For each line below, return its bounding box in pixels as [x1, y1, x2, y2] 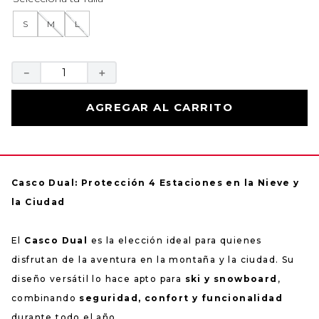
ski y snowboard [184, 273, 278, 284]
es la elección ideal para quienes [88, 234, 262, 246]
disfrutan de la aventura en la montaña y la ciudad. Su [11, 253, 295, 265]
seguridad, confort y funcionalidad [79, 292, 283, 303]
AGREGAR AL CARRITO [86, 100, 233, 114]
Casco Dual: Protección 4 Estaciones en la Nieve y [11, 177, 300, 188]
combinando [11, 292, 80, 303]
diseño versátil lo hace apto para [11, 273, 185, 284]
